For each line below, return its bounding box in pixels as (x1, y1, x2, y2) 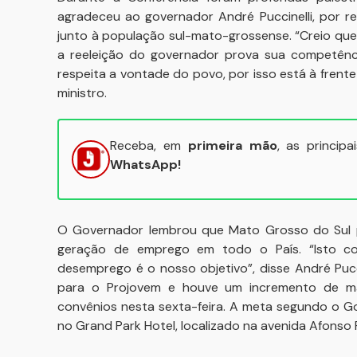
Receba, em (110, 137, 188, 154)
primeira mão (187, 137, 277, 154)
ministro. (57, 84, 107, 101)
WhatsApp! (110, 156, 181, 173)
